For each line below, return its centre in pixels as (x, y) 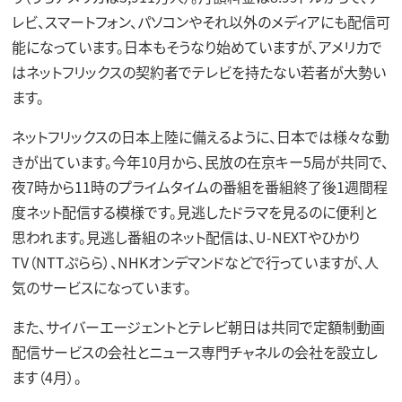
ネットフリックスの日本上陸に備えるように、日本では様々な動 (200, 136)
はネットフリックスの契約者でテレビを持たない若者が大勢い (198, 71)
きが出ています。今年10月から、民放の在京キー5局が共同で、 (200, 161)
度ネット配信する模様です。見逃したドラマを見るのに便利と (194, 211)
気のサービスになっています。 (101, 287)
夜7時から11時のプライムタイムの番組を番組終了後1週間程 (199, 186)
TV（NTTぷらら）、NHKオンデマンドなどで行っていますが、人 (195, 262)
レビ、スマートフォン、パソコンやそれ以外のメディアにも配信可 (201, 21)
